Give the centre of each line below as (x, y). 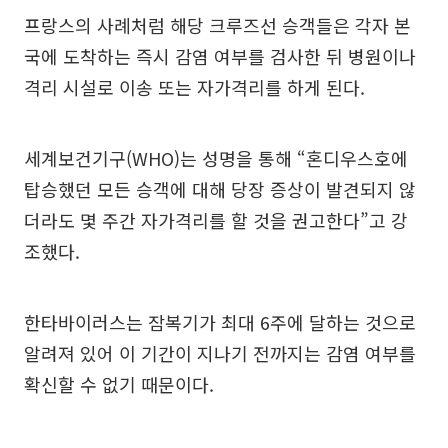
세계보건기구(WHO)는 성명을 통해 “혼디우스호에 (216, 158)
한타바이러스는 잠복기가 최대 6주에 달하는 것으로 (220, 322)
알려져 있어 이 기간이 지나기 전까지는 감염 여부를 (220, 353)
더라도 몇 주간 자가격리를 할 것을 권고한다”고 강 (216, 220)
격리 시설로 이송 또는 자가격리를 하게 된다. (194, 87)
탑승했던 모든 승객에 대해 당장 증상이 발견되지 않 (220, 189)
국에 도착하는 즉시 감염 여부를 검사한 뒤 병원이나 (220, 56)
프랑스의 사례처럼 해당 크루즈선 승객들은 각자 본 (217, 25)
